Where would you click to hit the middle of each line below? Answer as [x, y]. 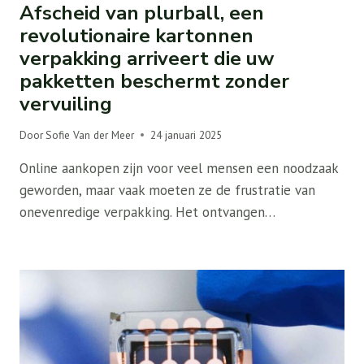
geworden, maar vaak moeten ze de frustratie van [167, 190]
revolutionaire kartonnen [136, 36]
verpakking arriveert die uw [147, 59]
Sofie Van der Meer [90, 134]
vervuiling [66, 104]
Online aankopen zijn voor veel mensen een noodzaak [179, 168]
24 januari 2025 [186, 134]
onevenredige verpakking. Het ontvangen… [147, 212]
